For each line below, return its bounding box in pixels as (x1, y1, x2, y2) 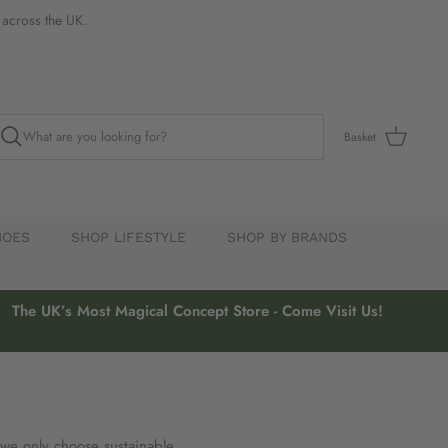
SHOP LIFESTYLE (70, 229, 186, 246)
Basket (344, 127, 376, 146)
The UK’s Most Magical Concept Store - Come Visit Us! (11, 300, 383, 323)
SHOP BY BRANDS (226, 229, 347, 246)
